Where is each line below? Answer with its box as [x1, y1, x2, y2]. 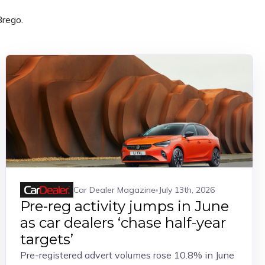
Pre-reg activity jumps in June [20, 198, 230, 215]
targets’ [20, 231, 74, 248]
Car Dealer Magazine [73, 184, 156, 195]
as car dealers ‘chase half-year [20, 214, 227, 231]
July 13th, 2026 [159, 184, 215, 195]
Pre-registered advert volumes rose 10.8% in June [20, 249, 235, 261]
